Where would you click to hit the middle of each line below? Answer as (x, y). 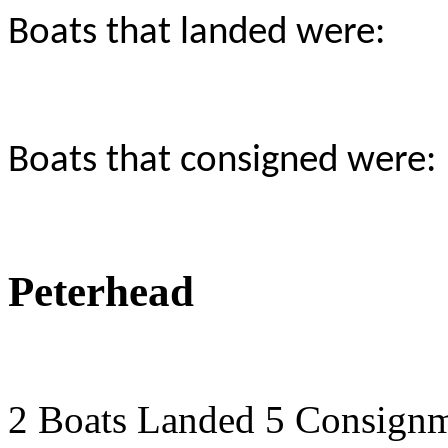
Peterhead (101, 291)
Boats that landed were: (196, 33)
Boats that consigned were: (222, 161)
